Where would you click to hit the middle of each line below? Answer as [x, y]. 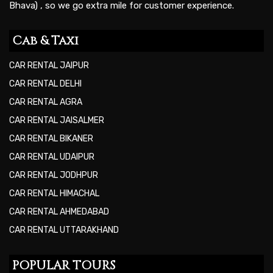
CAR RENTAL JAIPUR [49, 66]
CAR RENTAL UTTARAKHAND [64, 230]
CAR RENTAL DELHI [45, 84]
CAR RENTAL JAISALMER [57, 121]
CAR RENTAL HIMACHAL [54, 194]
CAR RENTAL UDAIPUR [52, 157]
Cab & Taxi [45, 41]
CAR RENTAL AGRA [46, 102]
